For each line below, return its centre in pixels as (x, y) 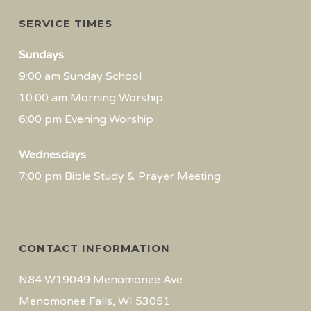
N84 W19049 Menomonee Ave (100, 280)
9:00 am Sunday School (80, 76)
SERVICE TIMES (65, 23)
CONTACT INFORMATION (94, 248)
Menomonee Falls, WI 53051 (94, 301)
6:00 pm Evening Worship (86, 119)
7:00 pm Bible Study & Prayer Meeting (119, 176)
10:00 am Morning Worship (91, 98)
